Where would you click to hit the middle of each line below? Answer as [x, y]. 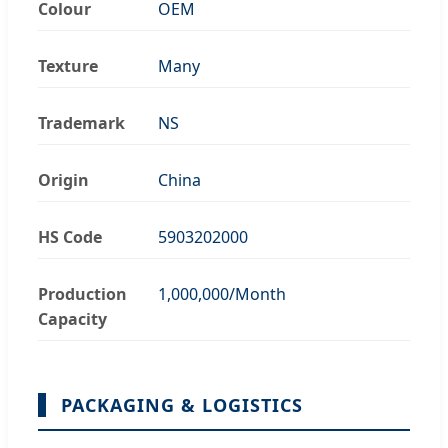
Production [82, 293]
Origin [63, 179]
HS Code [70, 236]
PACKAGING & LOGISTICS [182, 404]
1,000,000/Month [222, 293]
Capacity [72, 318]
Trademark [81, 122]
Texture [68, 65]
